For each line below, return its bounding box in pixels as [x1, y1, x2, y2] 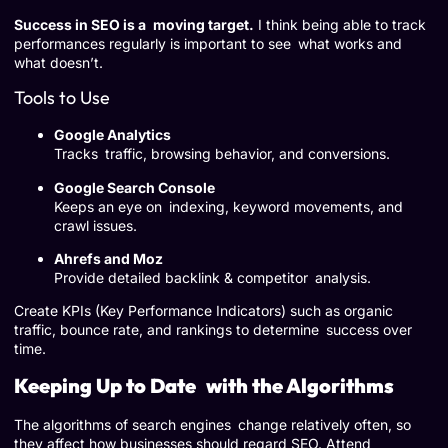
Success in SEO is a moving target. [14, 15, 254, 33]
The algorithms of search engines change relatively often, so [14, 415, 411, 433]
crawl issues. [54, 216, 137, 234]
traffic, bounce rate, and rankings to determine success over [14, 321, 412, 339]
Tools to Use [14, 86, 110, 110]
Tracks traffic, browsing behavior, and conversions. [54, 145, 390, 163]
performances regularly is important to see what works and [14, 34, 402, 52]
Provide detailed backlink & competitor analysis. [54, 269, 371, 287]
